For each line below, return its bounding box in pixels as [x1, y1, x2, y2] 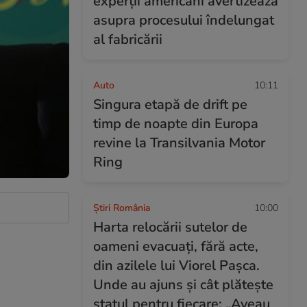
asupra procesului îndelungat [93, 11, 274, 29]
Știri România [93, 201, 150, 214]
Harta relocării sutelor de [93, 218, 247, 236]
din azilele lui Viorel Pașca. [93, 256, 260, 275]
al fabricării [93, 30, 162, 49]
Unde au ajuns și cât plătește [93, 275, 273, 294]
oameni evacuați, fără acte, [93, 237, 258, 256]
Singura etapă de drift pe [93, 95, 247, 114]
